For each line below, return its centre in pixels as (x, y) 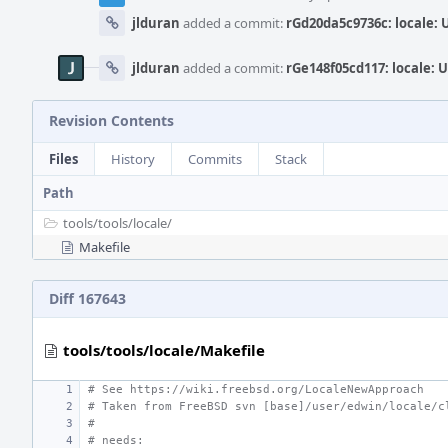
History (133, 159)
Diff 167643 (87, 298)
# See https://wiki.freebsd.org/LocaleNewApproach (256, 389)
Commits (215, 159)
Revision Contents (111, 120)
